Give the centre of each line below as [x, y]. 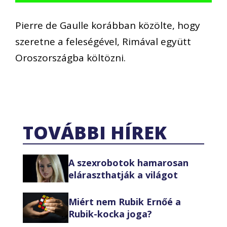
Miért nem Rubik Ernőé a [125, 202]
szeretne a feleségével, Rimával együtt [103, 41]
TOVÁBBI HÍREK [95, 133]
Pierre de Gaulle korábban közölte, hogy [108, 25]
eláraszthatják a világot [123, 175]
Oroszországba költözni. [70, 58]
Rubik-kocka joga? [110, 214]
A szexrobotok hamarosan [128, 162]
